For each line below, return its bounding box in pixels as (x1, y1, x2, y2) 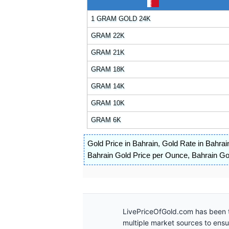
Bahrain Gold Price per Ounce (87, 151, 188, 159)
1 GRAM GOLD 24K (91, 15, 151, 23)
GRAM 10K (91, 99, 125, 107)
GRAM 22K (91, 32, 125, 40)
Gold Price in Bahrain (87, 139, 158, 148)
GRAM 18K (91, 65, 125, 74)
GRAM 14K (91, 82, 125, 90)
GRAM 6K (91, 116, 122, 124)
